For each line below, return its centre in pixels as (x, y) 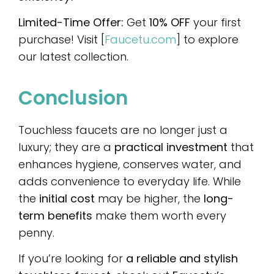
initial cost (67, 198)
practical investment (171, 147)
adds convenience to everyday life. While (130, 181)
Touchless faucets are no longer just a (123, 130)
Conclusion (73, 98)
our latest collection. (73, 57)
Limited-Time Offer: (71, 23)
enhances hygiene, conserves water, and (130, 164)
